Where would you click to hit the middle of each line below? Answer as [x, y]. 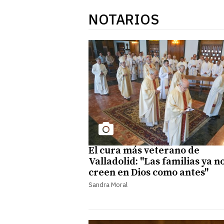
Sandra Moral [108, 184]
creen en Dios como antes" [148, 172]
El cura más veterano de [144, 150]
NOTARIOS [124, 19]
